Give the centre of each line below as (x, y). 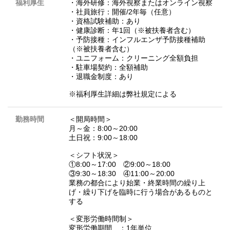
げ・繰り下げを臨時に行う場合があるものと (141, 192)
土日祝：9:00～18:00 (103, 138)
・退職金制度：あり (101, 77)
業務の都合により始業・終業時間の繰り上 (137, 183)
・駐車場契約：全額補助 (108, 68)
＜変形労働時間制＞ (101, 219)
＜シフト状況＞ (94, 155)
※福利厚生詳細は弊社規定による (123, 94)
